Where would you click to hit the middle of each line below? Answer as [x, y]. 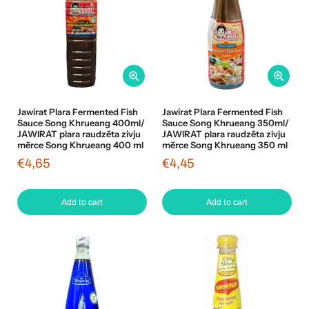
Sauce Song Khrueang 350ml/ [226, 123]
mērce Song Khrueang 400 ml [80, 145]
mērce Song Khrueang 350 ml [225, 145]
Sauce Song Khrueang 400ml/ [81, 123]
